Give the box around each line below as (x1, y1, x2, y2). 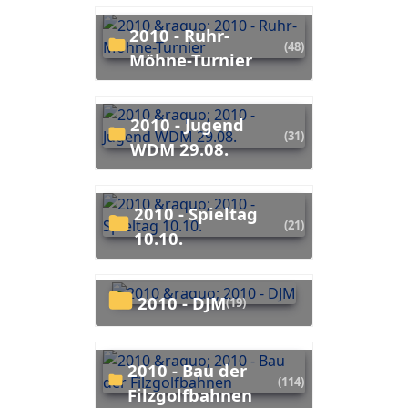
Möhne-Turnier (129, 47, 253, 71)
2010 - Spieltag (133, 201, 144, 225)
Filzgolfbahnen (127, 382, 253, 406)
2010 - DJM (147, 291, 226, 314)
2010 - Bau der (127, 358, 138, 382)
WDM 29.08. (129, 137, 229, 160)
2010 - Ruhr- (129, 23, 140, 46)
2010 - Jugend (129, 112, 140, 136)
